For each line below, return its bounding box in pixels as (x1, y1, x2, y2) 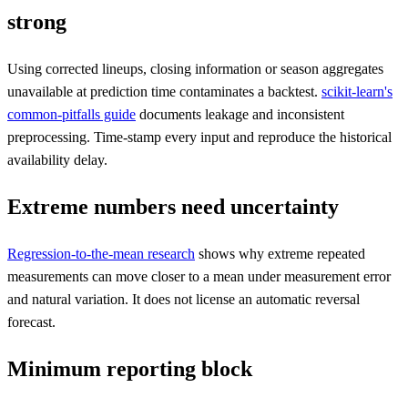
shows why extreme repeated (195, 245, 365, 261)
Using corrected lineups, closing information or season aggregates (7, 60, 383, 76)
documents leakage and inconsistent (136, 106, 344, 122)
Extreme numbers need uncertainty (7, 194, 339, 219)
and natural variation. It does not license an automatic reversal (7, 291, 360, 307)
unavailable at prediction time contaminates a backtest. (7, 83, 321, 99)
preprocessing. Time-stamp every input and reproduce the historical (7, 128, 392, 145)
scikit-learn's (321, 83, 393, 99)
